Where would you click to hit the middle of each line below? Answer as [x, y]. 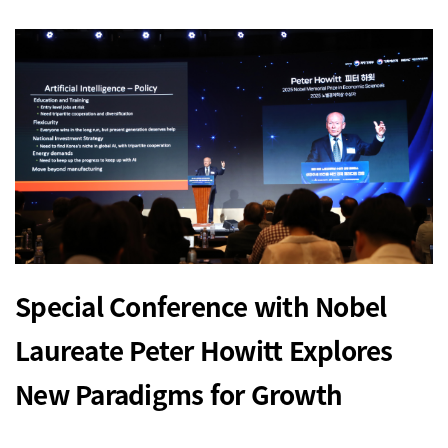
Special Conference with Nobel [201, 306]
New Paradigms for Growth [179, 394]
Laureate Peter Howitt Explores [204, 350]
